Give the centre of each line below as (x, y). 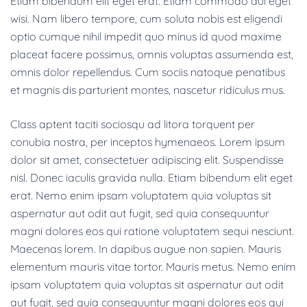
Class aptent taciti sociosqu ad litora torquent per (133, 124)
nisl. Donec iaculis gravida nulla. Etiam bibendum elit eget (151, 177)
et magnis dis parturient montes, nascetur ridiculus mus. (148, 89)
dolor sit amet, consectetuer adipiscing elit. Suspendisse (147, 159)
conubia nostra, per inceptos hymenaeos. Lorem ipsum (148, 142)
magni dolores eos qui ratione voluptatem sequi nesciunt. (152, 231)
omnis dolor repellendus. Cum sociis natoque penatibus (148, 72)
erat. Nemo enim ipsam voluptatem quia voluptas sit (141, 195)
